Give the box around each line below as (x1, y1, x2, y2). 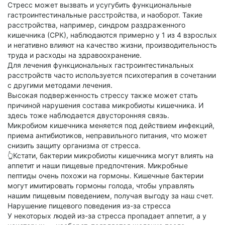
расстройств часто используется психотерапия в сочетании (8, 71, 216, 80)
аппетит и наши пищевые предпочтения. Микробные (8, 161, 188, 170)
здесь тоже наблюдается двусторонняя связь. (8, 111, 169, 120)
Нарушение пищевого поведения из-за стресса (8, 201, 171, 210)
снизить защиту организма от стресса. (8, 141, 141, 150)
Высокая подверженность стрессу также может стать (8, 91, 198, 100)
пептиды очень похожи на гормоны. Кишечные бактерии (8, 171, 203, 180)
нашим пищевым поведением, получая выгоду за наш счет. (8, 191, 213, 200)
